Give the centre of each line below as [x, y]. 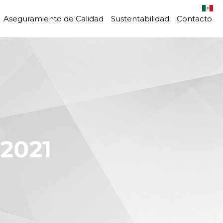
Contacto [194, 19]
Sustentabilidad [140, 19]
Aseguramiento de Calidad [54, 19]
